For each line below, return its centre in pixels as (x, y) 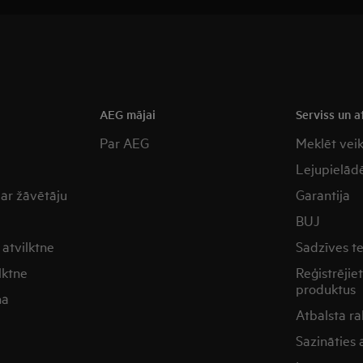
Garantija (322, 194)
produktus (325, 288)
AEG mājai (128, 114)
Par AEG (125, 142)
